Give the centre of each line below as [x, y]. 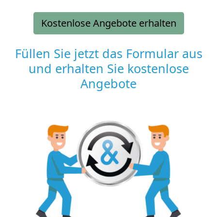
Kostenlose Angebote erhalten [108, 23]
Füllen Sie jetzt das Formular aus [108, 53]
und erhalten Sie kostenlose [108, 68]
